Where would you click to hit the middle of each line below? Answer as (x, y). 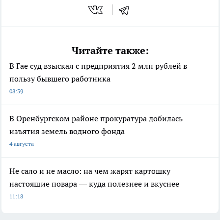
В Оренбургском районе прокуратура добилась (96, 119)
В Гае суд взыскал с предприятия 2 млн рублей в (98, 66)
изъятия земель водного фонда (67, 131)
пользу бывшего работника (60, 79)
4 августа (22, 144)
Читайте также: (110, 51)
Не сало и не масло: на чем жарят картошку (90, 171)
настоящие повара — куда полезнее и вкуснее (94, 184)
